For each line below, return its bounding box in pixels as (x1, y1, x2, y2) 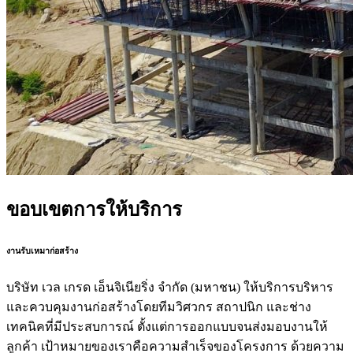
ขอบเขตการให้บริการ (6, 199, 182, 221)
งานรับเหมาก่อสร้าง (6, 246, 78, 256)
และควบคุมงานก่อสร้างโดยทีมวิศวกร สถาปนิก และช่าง (6, 300, 311, 314)
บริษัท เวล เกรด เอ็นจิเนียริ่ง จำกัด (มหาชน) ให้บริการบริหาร (6, 281, 333, 295)
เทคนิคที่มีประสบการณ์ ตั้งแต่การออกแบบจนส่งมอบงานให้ (6, 320, 328, 334)
